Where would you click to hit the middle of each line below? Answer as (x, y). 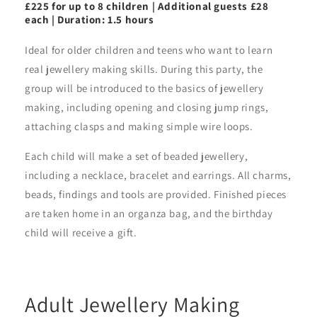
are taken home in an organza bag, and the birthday (149, 213)
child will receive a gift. (81, 232)
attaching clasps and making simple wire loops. (139, 126)
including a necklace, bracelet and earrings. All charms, (158, 175)
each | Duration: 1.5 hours (90, 19)
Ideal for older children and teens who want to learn (149, 50)
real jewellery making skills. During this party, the (144, 69)
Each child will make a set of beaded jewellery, (137, 156)
